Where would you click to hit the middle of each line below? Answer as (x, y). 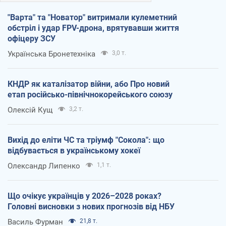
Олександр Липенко (44, 166)
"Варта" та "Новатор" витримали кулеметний (92, 17)
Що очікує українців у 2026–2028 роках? (84, 196)
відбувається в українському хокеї (74, 150)
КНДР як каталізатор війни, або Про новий (89, 84)
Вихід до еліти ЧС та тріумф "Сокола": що (86, 140)
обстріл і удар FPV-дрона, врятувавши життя (93, 28)
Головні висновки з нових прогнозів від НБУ (91, 206)
